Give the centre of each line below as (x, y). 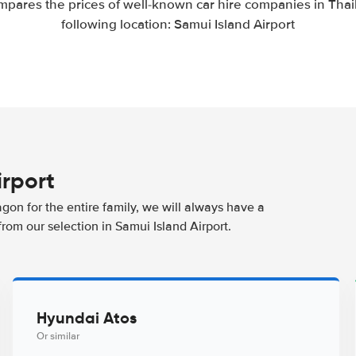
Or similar (58, 336)
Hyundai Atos (86, 318)
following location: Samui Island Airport (178, 24)
